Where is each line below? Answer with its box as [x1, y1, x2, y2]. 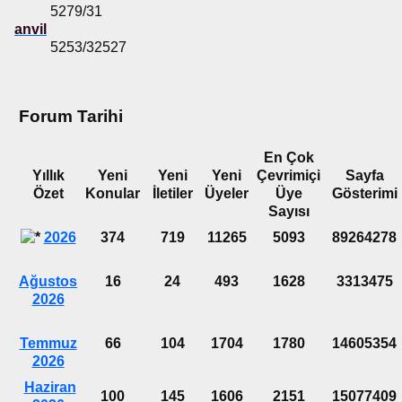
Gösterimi [331, 185, 398, 201]
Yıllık [31, 167, 65, 183]
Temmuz [19, 335, 77, 351]
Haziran [23, 379, 76, 395]
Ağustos [19, 273, 77, 289]
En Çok [263, 149, 314, 165]
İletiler [152, 185, 193, 201]
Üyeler [205, 185, 249, 201]
